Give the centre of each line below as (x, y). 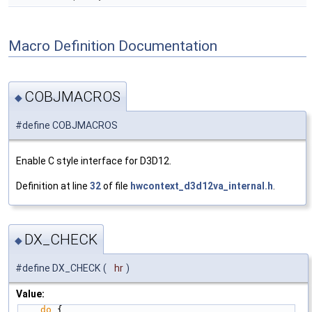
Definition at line (53, 186)
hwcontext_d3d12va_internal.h (202, 186)
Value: (30, 294)
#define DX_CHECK (58, 268)
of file (116, 186)
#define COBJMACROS (67, 125)
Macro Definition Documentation (113, 46)
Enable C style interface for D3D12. (94, 161)
